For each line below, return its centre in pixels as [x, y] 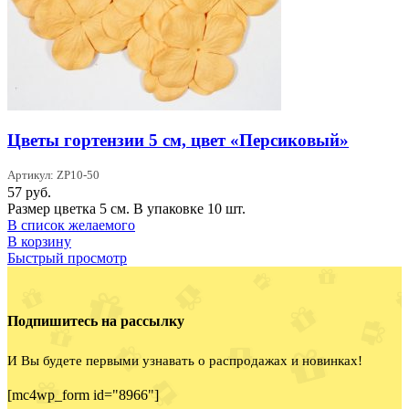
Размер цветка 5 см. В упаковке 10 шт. [126, 209]
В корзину [39, 242]
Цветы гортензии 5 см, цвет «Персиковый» [178, 141]
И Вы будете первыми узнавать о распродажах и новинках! [185, 360]
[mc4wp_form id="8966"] [83, 394]
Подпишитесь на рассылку [96, 321]
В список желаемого [71, 225]
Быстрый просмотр [67, 258]
